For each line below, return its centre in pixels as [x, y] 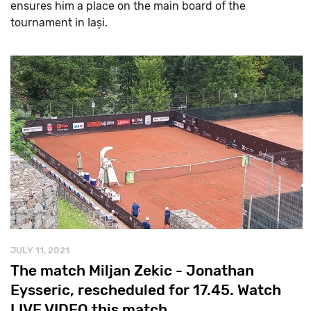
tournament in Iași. [59, 22]
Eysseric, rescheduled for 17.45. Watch [146, 289]
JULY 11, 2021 [40, 250]
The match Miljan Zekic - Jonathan [132, 270]
